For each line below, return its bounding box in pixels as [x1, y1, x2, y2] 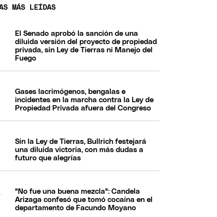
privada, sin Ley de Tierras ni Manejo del [15, 46, 153, 54]
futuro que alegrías [15, 154, 81, 162]
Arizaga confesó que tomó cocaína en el [15, 196, 153, 203]
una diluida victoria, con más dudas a [15, 146, 144, 154]
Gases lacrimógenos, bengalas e [15, 88, 126, 95]
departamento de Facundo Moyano [15, 204, 137, 212]
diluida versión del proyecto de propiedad [15, 38, 157, 46]
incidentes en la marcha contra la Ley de [15, 96, 154, 104]
